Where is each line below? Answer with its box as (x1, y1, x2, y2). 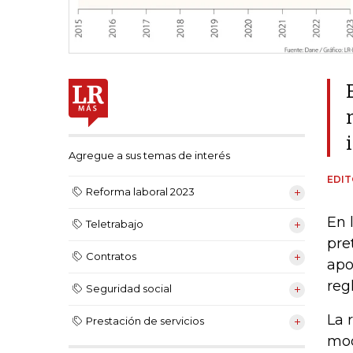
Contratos (86, 250, 136, 263)
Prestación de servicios (86, 314, 204, 328)
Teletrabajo (86, 217, 143, 231)
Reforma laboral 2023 (86, 185, 195, 199)
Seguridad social (86, 282, 172, 295)
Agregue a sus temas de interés (69, 149, 230, 162)
